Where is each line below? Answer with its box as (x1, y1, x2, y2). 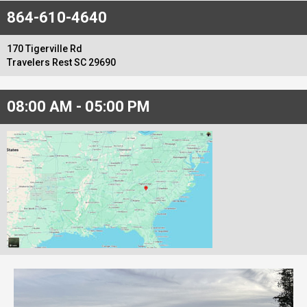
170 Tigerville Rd (7, 42, 82, 54)
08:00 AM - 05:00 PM (7, 97, 150, 115)
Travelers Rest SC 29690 (7, 56, 116, 68)
